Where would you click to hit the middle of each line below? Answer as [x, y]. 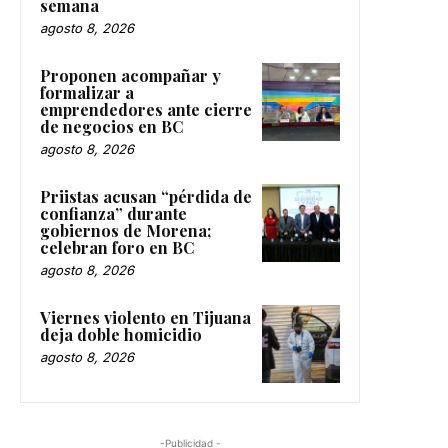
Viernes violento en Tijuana [145, 318]
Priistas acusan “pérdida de [146, 197]
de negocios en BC [111, 127]
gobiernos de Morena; [125, 231]
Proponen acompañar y [130, 76]
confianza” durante [113, 214]
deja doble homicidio [121, 335]
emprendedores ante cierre [146, 110]
